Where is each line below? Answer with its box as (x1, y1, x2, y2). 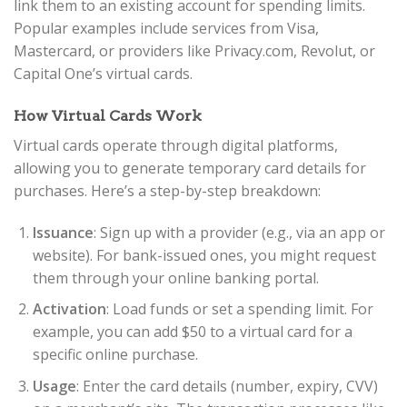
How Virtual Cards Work (14, 106, 202, 124)
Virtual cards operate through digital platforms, (14, 134, 338, 155)
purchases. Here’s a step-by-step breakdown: (14, 180, 321, 201)
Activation (32, 299, 106, 320)
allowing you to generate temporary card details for (14, 157, 366, 178)
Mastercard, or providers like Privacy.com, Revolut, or (14, 41, 375, 62)
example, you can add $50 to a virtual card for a (32, 322, 352, 342)
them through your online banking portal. (32, 267, 319, 288)
